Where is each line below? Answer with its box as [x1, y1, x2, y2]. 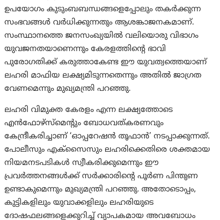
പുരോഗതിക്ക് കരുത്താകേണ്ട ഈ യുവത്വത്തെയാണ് [4, 57, 207, 68]
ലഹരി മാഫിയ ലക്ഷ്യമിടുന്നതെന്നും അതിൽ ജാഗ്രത [4, 71, 202, 81]
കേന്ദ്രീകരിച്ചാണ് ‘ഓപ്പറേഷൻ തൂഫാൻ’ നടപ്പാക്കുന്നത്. [4, 132, 210, 142]
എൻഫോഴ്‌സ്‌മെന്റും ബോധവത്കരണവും [4, 118, 164, 129]
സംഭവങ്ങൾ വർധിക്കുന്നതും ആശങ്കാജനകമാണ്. [4, 18, 194, 28]
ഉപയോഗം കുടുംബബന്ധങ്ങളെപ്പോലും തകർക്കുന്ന [4, 4, 201, 15]
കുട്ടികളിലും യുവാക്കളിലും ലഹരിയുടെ [4, 198, 154, 208]
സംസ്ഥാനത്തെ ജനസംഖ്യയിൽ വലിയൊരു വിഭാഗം [4, 31, 199, 41]
